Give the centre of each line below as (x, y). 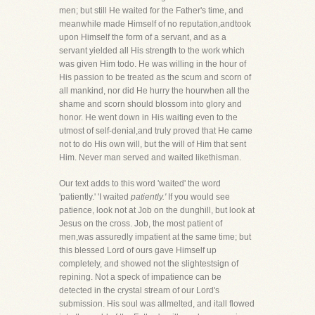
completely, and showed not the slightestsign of (149, 264)
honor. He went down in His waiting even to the (148, 117)
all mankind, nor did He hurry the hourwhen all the (154, 91)
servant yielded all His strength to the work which (152, 51)
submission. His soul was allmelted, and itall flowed (157, 304)
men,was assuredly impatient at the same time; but (155, 237)
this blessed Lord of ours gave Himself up (138, 250)
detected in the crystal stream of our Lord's (139, 290)
